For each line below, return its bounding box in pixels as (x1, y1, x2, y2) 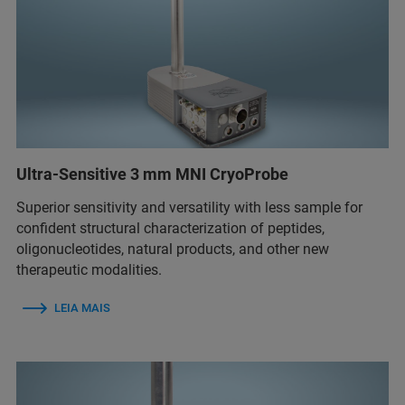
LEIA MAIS (54, 300, 110, 315)
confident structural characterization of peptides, (16, 219, 325, 237)
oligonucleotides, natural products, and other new (16, 240, 329, 258)
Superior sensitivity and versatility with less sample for (16, 198, 363, 216)
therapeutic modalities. (16, 260, 162, 278)
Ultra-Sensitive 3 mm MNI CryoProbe (16, 164, 288, 184)
